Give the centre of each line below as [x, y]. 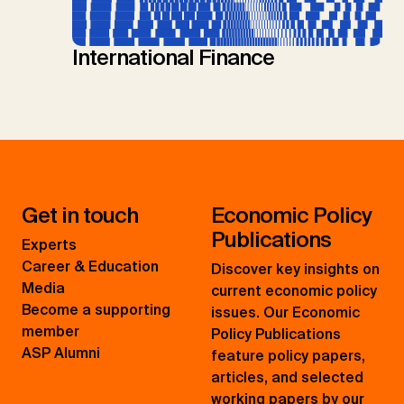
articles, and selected [287, 377]
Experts [49, 244]
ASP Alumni [61, 353]
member [50, 331]
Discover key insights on [295, 269]
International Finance [173, 57]
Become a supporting [96, 309]
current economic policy [294, 290]
